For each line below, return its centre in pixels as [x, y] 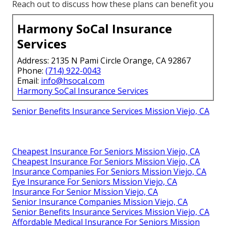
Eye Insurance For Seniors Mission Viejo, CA [95, 182]
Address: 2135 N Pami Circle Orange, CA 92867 [104, 61]
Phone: [31, 71]
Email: [29, 81]
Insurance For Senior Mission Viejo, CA [85, 192]
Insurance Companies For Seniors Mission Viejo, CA [109, 172]
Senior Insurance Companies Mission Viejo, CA [100, 202]
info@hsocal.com [73, 81]
